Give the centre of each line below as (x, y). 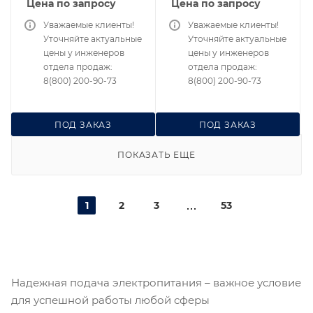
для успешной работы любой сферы (110, 300)
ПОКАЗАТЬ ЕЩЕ (156, 155)
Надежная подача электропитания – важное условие (156, 283)
